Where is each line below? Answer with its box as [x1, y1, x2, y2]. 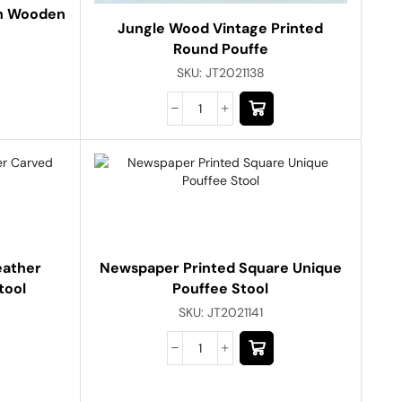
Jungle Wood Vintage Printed [118, 18, 324, 38]
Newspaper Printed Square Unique [99, 258, 342, 277]
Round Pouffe [172, 39, 268, 58]
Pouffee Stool [172, 278, 269, 298]
